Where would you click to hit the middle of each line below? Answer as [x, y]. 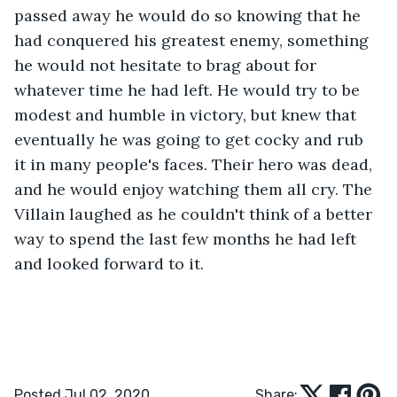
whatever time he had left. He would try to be [189, 90]
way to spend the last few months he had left [187, 238]
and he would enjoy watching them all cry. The [195, 189]
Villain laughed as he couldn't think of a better [195, 214]
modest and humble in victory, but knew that [187, 114]
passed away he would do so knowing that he [190, 15]
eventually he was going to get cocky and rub [191, 139]
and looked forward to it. [109, 263]
